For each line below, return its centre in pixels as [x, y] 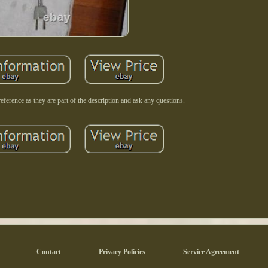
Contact [48, 252]
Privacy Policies [122, 252]
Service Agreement [211, 252]
